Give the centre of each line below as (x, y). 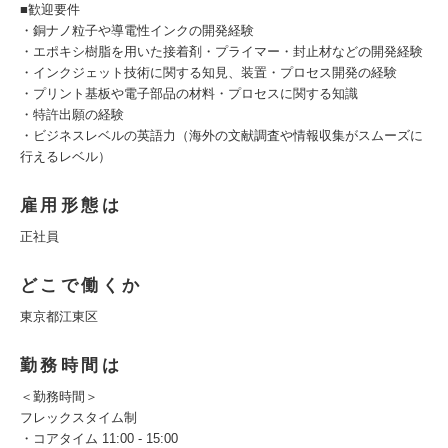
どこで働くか (81, 285)
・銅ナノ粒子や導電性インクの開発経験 (137, 30)
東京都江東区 (59, 316)
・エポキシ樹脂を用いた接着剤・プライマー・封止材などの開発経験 (221, 51)
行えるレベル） (65, 156)
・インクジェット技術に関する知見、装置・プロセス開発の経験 (208, 72)
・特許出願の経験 (72, 114)
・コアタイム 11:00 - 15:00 (99, 438)
